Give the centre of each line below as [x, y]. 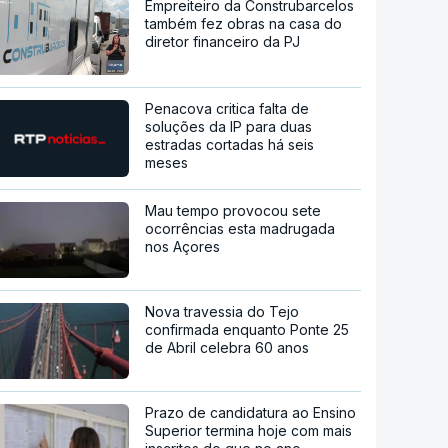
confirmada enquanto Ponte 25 [247, 330]
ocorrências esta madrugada [240, 229]
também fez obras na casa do [244, 24]
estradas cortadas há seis [230, 145]
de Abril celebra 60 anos [227, 348]
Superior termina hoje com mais [249, 431]
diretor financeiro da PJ [223, 42]
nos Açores [183, 247]
